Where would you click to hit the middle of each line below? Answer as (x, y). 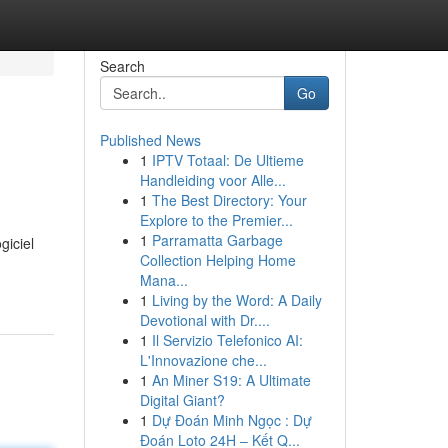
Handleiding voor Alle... (212, 180)
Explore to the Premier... (216, 220)
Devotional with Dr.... (204, 320)
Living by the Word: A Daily (236, 300)
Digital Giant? (182, 400)
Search (122, 66)
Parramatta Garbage (217, 240)
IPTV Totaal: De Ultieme (227, 160)
